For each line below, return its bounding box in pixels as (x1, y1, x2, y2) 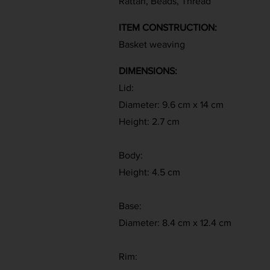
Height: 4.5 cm (119, 167, 180, 177)
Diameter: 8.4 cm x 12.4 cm (119, 218, 231, 228)
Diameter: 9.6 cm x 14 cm (119, 99, 224, 110)
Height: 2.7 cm (119, 116, 180, 127)
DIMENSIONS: (119, 66, 177, 76)
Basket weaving (119, 39, 185, 49)
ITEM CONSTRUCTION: (119, 22, 217, 33)
